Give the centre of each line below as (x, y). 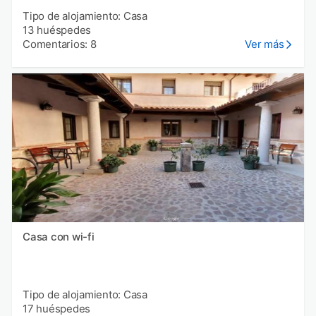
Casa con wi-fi (59, 236)
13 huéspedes (57, 30)
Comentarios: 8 (60, 44)
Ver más (265, 44)
